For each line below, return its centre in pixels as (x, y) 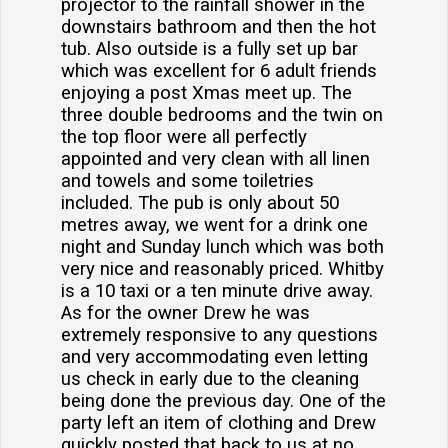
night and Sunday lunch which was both (222, 247)
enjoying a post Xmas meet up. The (206, 93)
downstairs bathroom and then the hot (218, 27)
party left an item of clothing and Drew (218, 423)
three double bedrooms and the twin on (222, 115)
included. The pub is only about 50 (200, 203)
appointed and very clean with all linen (215, 159)
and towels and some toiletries (187, 181)
